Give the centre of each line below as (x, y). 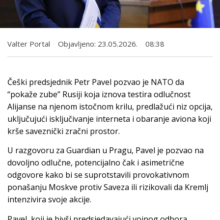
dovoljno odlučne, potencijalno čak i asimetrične (96, 163)
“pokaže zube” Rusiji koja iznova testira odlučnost (99, 94)
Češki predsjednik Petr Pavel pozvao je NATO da (96, 82)
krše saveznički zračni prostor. (64, 131)
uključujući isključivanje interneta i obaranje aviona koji (109, 119)
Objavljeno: (77, 43)
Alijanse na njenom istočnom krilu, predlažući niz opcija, (110, 106)
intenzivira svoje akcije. (49, 200)
